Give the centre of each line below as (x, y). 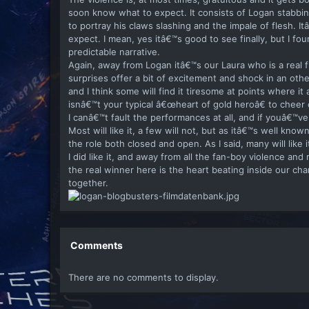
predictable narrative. (114, 51)
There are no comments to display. (143, 277)
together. (88, 182)
